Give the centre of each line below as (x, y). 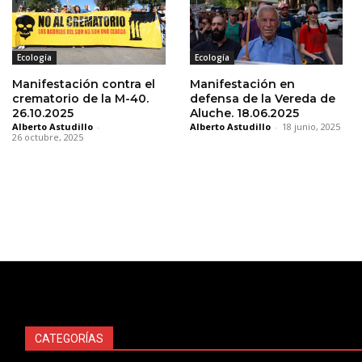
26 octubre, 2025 (48, 137)
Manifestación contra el (84, 84)
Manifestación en (242, 84)
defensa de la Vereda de (262, 98)
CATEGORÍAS (69, 338)
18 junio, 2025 (311, 126)
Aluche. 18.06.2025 (244, 113)
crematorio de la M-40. (80, 98)
